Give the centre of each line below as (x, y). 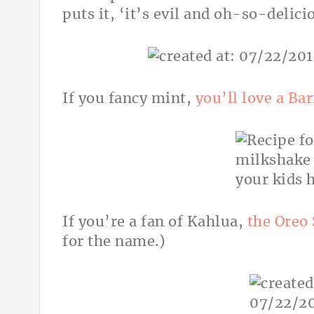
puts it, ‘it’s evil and (136, 15)
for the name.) (114, 242)
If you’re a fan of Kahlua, (155, 223)
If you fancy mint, (129, 99)
